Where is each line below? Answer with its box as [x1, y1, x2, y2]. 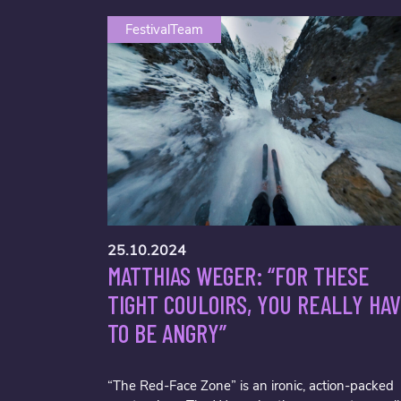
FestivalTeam [125, 20, 203, 38]
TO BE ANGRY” [107, 317, 226, 348]
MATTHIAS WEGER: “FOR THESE [107, 260, 369, 291]
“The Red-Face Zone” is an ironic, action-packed [107, 376, 394, 395]
